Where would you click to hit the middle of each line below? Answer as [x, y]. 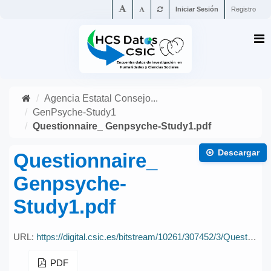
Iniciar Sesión [197, 9]
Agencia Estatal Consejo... [101, 98]
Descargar [238, 152]
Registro [243, 9]
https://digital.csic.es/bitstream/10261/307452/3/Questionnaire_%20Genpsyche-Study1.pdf [142, 237]
